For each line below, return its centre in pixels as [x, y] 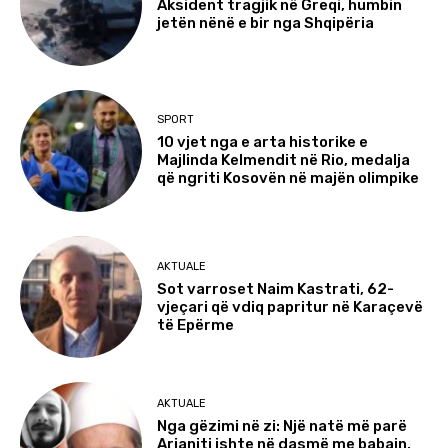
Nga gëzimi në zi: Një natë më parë [282, 426]
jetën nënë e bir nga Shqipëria [266, 23]
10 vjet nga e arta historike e [263, 142]
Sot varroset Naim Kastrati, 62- [276, 288]
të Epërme [196, 324]
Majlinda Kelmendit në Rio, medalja [284, 160]
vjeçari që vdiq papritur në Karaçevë [290, 306]
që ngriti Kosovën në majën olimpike [288, 178]
